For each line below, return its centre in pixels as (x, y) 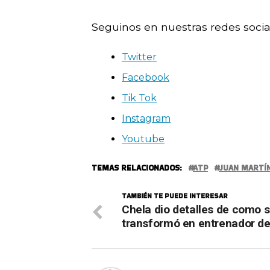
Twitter (139, 57)
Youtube (143, 139)
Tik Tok (139, 98)
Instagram (146, 118)
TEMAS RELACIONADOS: (137, 168)
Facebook (146, 77)
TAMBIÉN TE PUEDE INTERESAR (175, 196)
